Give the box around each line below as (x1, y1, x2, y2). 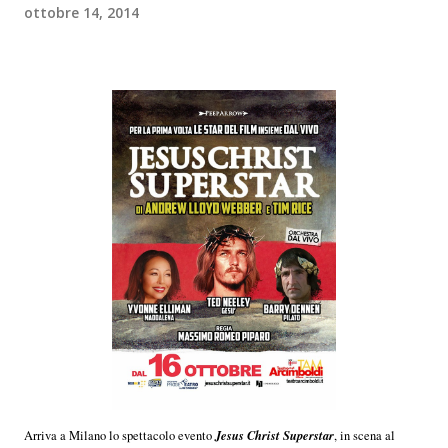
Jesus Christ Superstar (215, 425, 334, 444)
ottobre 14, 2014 (24, 2, 139, 22)
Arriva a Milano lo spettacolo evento (24, 426, 215, 444)
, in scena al (334, 426, 395, 444)
